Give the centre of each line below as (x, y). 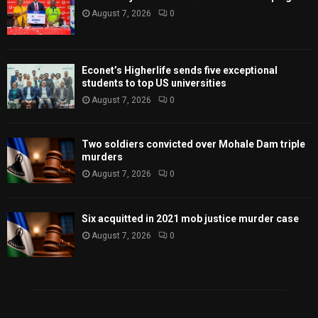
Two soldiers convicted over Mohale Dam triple (193, 144)
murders (102, 157)
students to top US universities (154, 83)
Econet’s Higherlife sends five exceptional (180, 71)
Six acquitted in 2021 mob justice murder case (190, 218)
